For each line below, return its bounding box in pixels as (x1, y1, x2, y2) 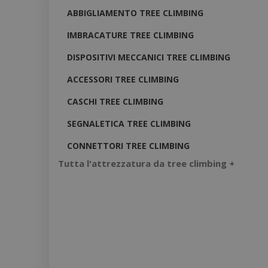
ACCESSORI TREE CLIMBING (67, 73, 179, 85)
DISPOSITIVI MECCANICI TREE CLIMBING (67, 51, 230, 63)
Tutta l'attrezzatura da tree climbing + (58, 157, 234, 170)
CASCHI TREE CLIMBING (67, 95, 163, 107)
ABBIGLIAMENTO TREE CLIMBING (67, 7, 203, 19)
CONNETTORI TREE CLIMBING (67, 139, 190, 151)
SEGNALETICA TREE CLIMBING (67, 117, 191, 129)
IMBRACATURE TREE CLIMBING (67, 29, 194, 41)
